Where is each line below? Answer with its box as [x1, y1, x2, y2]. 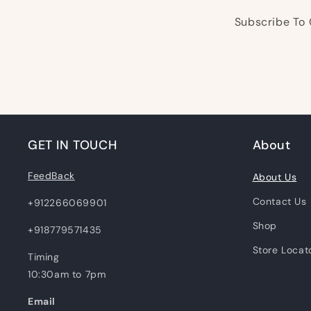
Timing [28, 251, 60, 263]
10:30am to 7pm [28, 268, 106, 280]
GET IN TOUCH [28, 137, 117, 153]
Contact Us [252, 195, 307, 208]
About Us [252, 171, 297, 183]
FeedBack [28, 169, 75, 182]
